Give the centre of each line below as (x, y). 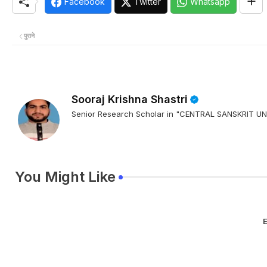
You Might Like (65, 177)
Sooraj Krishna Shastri (130, 99)
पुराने (29, 36)
